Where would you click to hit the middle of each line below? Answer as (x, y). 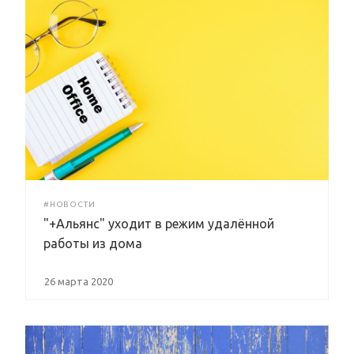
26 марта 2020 (79, 281)
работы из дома (93, 243)
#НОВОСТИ (70, 204)
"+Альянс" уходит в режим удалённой (159, 223)
